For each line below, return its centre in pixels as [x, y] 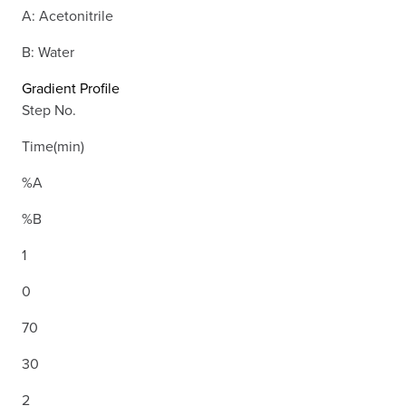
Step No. [49, 109]
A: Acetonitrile [68, 15]
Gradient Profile [71, 87]
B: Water [48, 51]
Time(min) [53, 145]
